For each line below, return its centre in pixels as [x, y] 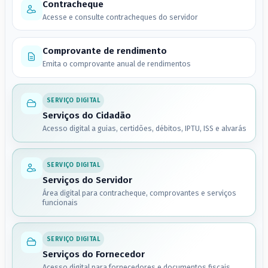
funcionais [60, 203]
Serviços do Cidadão [86, 116]
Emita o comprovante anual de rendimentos [116, 64]
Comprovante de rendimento [104, 51]
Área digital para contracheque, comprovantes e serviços [139, 193]
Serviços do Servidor [87, 180]
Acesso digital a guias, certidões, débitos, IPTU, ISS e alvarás [144, 129]
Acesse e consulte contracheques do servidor [120, 17]
